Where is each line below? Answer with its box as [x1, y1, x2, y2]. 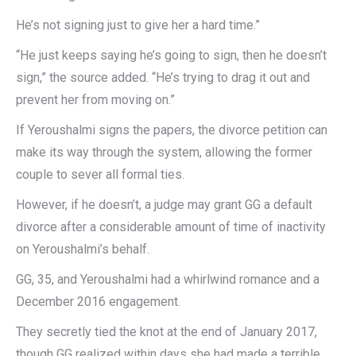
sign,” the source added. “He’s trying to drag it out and [16, 70, 310, 85]
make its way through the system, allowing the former [16, 145, 312, 160]
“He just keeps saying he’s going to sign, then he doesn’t [16, 48, 327, 63]
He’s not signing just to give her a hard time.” [16, 17, 260, 33]
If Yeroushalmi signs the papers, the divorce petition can [16, 122, 327, 137]
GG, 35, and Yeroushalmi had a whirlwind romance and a [16, 272, 319, 287]
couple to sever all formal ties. [16, 167, 184, 182]
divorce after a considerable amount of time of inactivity [16, 219, 326, 234]
